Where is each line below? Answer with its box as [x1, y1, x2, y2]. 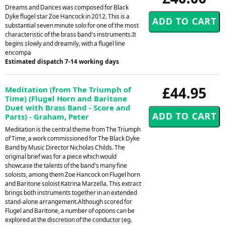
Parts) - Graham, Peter [5, 111, 89, 122]
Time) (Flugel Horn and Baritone [5, 93, 127, 103]
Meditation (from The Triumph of [5, 84, 131, 94]
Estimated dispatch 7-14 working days [5, 57, 119, 66]
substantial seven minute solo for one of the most [5, 21, 139, 30]
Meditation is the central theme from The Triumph [5, 125, 141, 134]
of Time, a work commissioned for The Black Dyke [5, 134, 140, 143]
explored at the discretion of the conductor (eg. [5, 215, 132, 224]
